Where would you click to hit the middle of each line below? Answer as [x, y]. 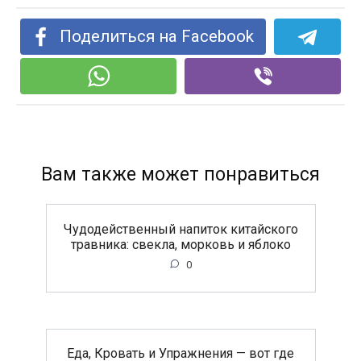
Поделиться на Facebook [157, 37]
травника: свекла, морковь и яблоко [180, 244]
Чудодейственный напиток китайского [180, 229]
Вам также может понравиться [180, 175]
